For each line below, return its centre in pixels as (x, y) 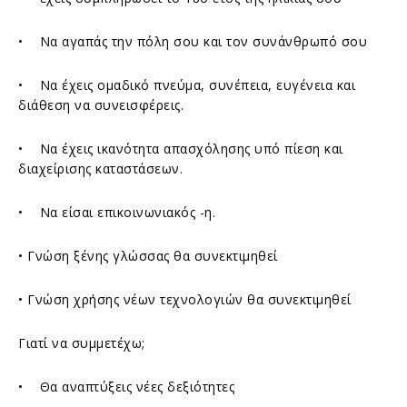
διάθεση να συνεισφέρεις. (101, 104)
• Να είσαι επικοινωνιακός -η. (117, 212)
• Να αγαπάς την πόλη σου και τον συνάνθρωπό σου (193, 41)
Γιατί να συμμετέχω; (82, 342)
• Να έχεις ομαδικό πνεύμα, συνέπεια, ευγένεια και (187, 84)
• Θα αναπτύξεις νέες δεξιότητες (126, 386)
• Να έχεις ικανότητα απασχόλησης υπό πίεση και (181, 148)
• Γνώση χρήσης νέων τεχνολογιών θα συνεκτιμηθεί (185, 299)
